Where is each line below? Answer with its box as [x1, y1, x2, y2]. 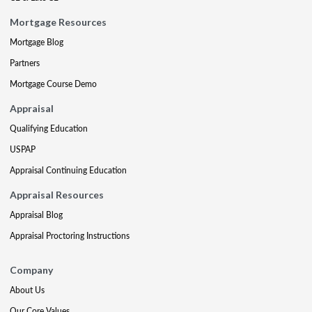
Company [10, 263, 53, 276]
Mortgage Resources [10, 15, 107, 28]
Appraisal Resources [10, 188, 104, 201]
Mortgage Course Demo [10, 77, 97, 90]
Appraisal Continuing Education [10, 164, 127, 176]
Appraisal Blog [10, 208, 63, 221]
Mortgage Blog [10, 36, 63, 48]
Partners [10, 56, 40, 69]
